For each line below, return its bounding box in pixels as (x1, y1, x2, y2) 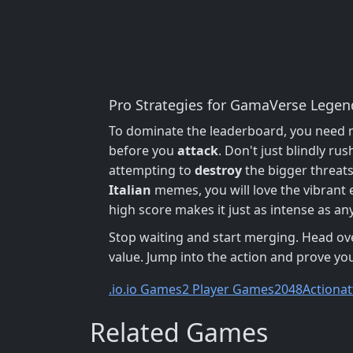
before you (109, 141, 177, 159)
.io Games (123, 280, 182, 298)
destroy (195, 161, 242, 179)
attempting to (109, 161, 195, 179)
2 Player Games (182, 280, 274, 298)
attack (177, 141, 218, 159)
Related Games (90, 314, 268, 349)
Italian (109, 180, 151, 199)
